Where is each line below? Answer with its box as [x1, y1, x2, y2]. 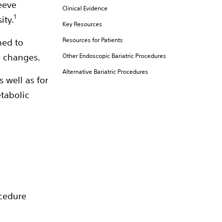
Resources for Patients [62, 36, 123, 44]
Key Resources [62, 20, 102, 28]
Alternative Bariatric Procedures [62, 67, 148, 76]
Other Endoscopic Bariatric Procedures [62, 52, 166, 60]
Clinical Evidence [62, 4, 108, 12]
